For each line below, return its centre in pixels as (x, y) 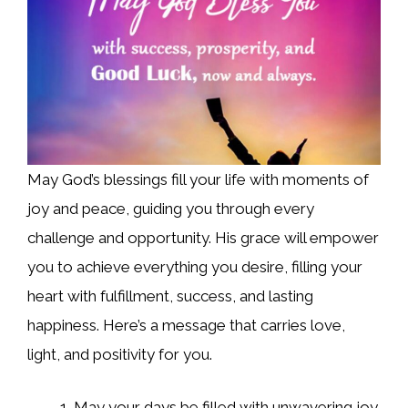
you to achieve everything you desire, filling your (195, 267)
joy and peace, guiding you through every (171, 209)
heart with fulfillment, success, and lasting (170, 296)
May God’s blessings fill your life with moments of (198, 180)
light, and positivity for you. (120, 355)
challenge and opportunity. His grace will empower (203, 238)
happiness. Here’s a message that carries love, (186, 326)
